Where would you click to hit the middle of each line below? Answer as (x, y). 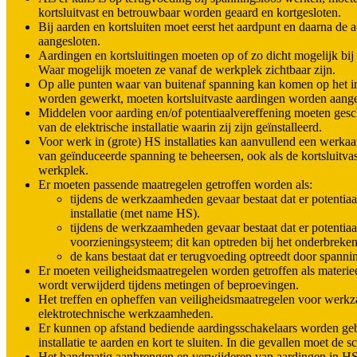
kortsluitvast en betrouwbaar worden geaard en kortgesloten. (190, 13)
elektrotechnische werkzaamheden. (126, 314)
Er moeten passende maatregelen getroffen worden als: (175, 185)
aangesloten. (69, 41)
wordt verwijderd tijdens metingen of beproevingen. (169, 285)
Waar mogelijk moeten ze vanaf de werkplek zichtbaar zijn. (187, 70)
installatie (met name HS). (135, 214)
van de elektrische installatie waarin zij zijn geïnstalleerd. (180, 127)
